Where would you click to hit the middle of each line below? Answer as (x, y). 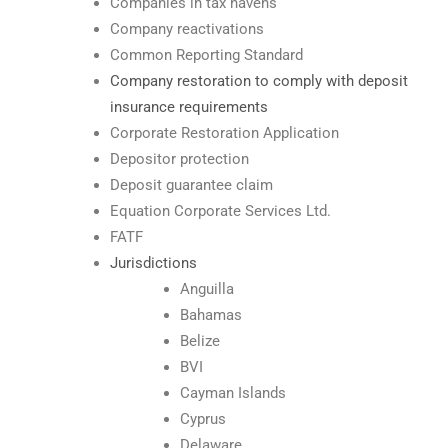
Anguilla (207, 288)
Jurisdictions (153, 262)
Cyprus (203, 418)
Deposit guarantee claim (191, 184)
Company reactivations (187, 28)
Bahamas (211, 314)
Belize (200, 340)
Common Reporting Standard (206, 54)
